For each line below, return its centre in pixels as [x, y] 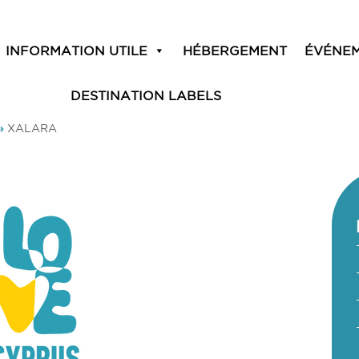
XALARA [32, 128]
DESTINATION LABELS [146, 95]
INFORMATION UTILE [76, 50]
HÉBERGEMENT [234, 50]
